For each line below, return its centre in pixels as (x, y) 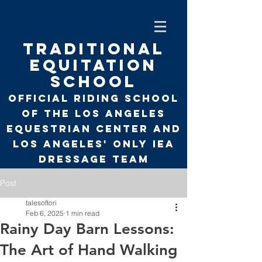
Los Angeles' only (80, 144)
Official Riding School (94, 98)
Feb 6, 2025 (45, 213)
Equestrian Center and (94, 129)
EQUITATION (94, 65)
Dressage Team (94, 159)
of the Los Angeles (94, 113)
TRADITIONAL (94, 49)
